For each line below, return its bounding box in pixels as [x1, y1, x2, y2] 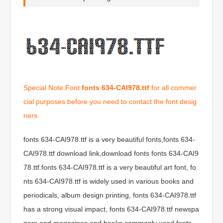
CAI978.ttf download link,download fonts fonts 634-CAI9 [23, 149, 199, 157]
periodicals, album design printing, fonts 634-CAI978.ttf [23, 191, 197, 199]
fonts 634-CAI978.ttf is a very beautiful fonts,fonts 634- [23, 135, 196, 143]
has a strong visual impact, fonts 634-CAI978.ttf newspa [23, 205, 200, 213]
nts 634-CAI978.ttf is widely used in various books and [23, 177, 194, 185]
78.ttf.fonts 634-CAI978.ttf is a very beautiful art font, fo [23, 163, 197, 171]
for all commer [149, 83, 197, 92]
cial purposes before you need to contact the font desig [23, 97, 197, 106]
